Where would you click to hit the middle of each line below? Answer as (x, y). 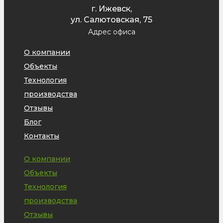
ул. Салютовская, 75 (111, 19)
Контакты (42, 136)
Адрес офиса (111, 32)
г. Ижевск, (111, 8)
